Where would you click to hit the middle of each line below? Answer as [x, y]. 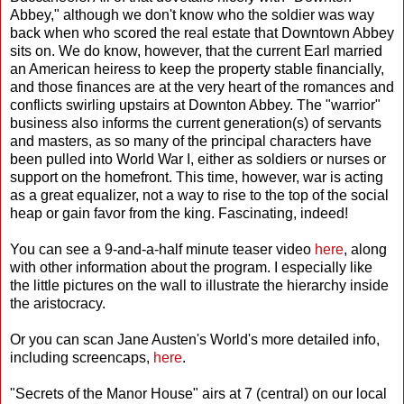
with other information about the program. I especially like [191, 267]
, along [365, 249]
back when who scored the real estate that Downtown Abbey [202, 32]
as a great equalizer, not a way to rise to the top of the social [199, 195]
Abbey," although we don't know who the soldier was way [192, 14]
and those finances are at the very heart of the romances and [202, 87]
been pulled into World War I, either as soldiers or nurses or [198, 159]
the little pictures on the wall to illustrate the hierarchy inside [199, 285]
